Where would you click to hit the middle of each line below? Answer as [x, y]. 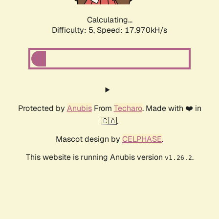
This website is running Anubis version [95, 157]
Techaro [128, 109]
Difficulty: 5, [74, 30]
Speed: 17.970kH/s [132, 30]
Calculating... [109, 20]
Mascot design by [89, 139]
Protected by [42, 109]
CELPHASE [142, 139]
